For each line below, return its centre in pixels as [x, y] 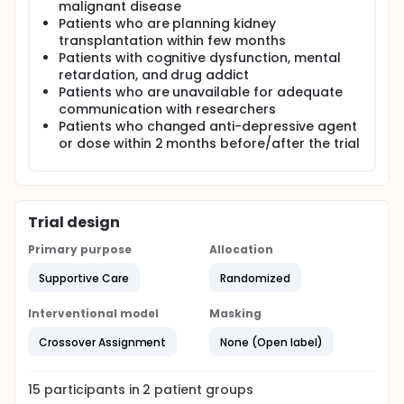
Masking [235, 313]
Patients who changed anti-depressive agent [208, 126]
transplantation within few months [173, 41]
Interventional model [94, 313]
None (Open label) [271, 342]
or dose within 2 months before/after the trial [209, 143]
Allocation [241, 249]
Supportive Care [84, 278]
